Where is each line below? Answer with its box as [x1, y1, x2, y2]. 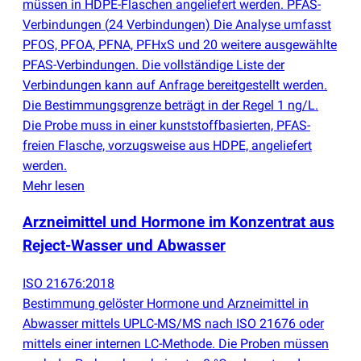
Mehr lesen [23, 178, 85, 194]
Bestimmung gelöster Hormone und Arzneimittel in [23, 295, 309, 311]
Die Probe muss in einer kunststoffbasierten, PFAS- [23, 118, 310, 134]
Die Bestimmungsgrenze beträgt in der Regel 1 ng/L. [23, 98, 318, 114]
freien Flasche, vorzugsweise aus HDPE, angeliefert [23, 138, 312, 154]
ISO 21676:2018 [23, 275, 114, 291]
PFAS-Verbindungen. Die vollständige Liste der [23, 57, 284, 73]
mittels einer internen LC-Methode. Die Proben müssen [23, 335, 329, 351]
